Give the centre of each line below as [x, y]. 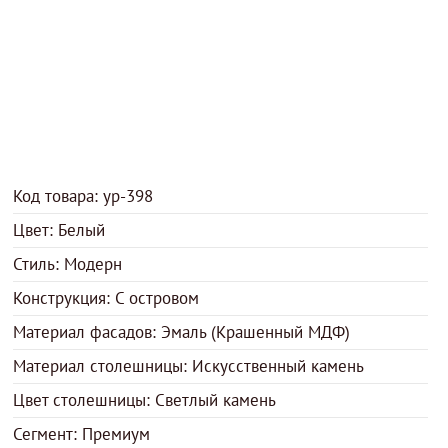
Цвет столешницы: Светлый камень [145, 400]
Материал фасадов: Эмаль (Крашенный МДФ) [182, 332]
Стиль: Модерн [68, 264]
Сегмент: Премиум [82, 434]
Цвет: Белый [59, 230]
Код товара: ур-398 [83, 196]
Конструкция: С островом [106, 298]
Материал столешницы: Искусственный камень [189, 366]
